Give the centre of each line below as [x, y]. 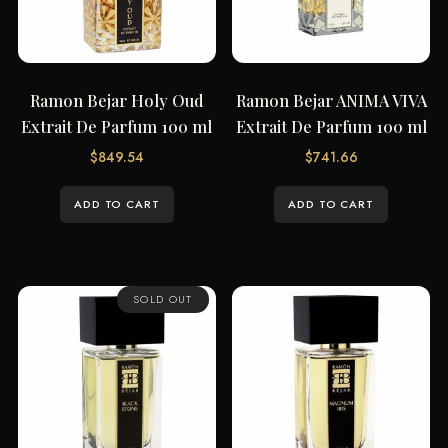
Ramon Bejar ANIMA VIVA [331, 100]
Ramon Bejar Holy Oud [116, 100]
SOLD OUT [162, 298]
